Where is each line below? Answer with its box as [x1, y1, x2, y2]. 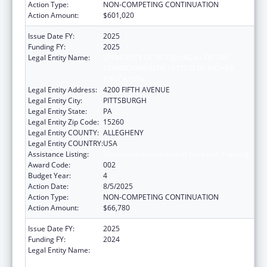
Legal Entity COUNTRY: [28, 138, 103, 148]
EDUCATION [103, 73, 144, 84]
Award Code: [28, 159, 70, 170]
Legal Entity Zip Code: [28, 116, 99, 127]
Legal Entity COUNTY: [28, 127, 99, 138]
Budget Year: [28, 170, 71, 181]
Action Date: [28, 181, 69, 191]
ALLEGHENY [103, 127, 144, 138]
